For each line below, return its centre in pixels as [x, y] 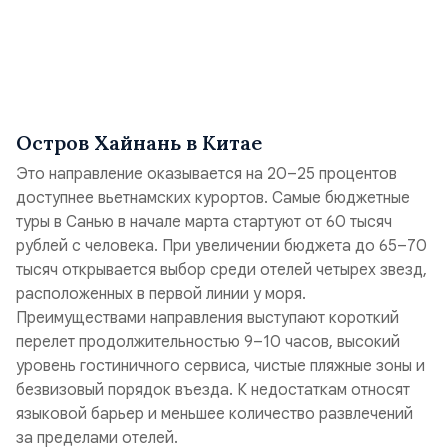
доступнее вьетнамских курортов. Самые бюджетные [213, 198]
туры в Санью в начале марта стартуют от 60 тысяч [204, 222]
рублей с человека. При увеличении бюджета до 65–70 [221, 246]
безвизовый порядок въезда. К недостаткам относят [213, 390]
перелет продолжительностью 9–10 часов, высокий [208, 342]
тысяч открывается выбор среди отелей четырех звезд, [221, 270]
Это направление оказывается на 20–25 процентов [206, 174]
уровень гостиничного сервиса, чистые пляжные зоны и [220, 366]
